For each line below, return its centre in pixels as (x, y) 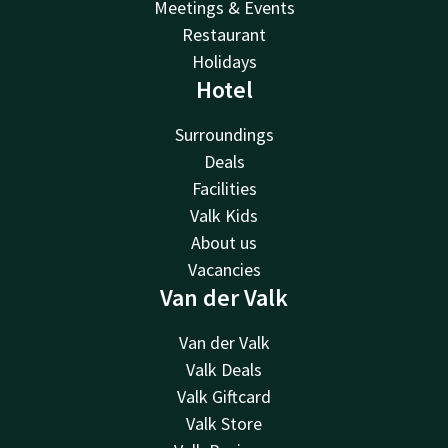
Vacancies (224, 269)
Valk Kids (224, 215)
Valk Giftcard (224, 396)
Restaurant (224, 34)
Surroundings (224, 134)
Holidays (224, 61)
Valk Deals (224, 369)
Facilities (224, 188)
